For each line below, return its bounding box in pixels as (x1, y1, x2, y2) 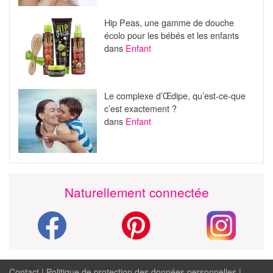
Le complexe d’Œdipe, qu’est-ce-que (104, 89, 246, 102)
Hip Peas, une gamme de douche (104, 16, 234, 29)
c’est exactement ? (104, 102, 177, 115)
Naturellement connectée (64, 182, 209, 201)
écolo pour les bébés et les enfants (104, 29, 239, 42)
